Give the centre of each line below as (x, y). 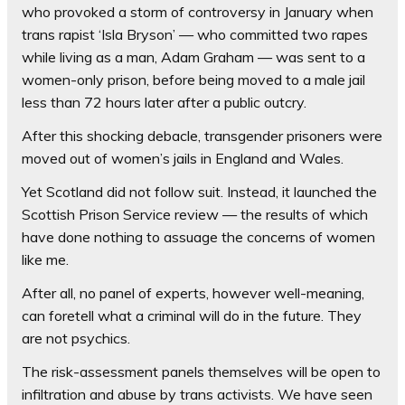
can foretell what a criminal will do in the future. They (192, 315)
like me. (45, 259)
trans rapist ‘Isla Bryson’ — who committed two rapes (195, 34)
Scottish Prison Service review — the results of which (195, 214)
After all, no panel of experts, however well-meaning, (193, 292)
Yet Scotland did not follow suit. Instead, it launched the (199, 191)
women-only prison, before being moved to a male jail (193, 79)
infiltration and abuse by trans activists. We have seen (197, 394)
